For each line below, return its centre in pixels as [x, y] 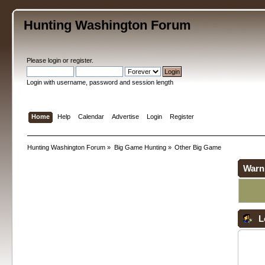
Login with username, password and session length [100, 82]
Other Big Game [198, 147]
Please [38, 60]
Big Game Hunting [140, 147]
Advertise [125, 116]
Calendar [91, 116]
